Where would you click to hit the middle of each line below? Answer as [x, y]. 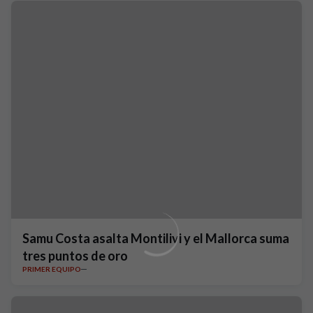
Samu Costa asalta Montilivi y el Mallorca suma [156, 238]
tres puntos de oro [75, 256]
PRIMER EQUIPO [52, 269]
